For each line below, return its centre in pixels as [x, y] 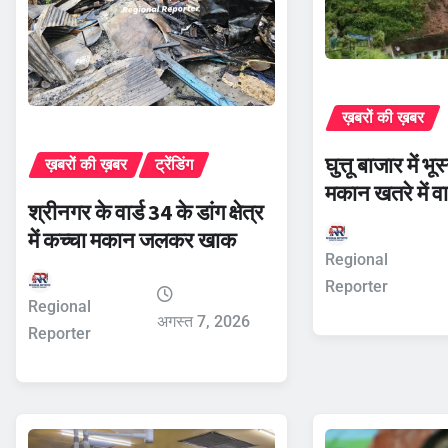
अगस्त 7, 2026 [203, 321]
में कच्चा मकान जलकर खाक [132, 239]
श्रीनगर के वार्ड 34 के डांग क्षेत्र [146, 211]
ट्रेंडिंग [174, 164]
